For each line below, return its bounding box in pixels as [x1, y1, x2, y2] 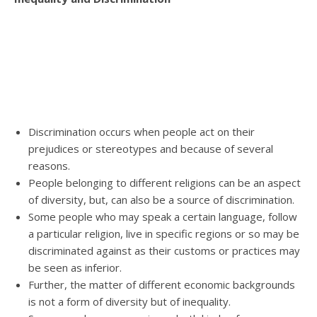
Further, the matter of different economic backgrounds [28, 277, 295, 292]
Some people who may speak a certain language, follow [28, 209, 297, 224]
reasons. [28, 158, 70, 173]
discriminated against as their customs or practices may [28, 243, 300, 258]
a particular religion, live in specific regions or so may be [28, 226, 299, 241]
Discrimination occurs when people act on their [28, 125, 255, 139]
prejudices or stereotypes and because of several [28, 142, 273, 156]
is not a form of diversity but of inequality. [28, 294, 231, 309]
